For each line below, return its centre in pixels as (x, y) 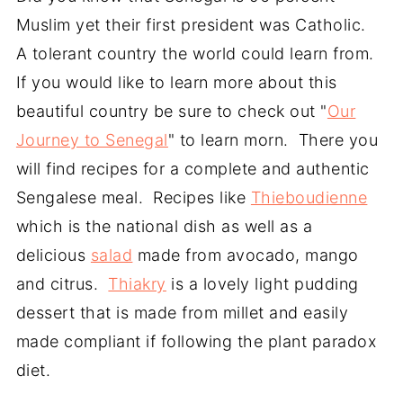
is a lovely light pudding (262, 284)
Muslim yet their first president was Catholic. (193, 25)
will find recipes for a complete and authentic (193, 169)
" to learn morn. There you (273, 140)
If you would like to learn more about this (176, 83)
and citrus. (62, 284)
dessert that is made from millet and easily (182, 313)
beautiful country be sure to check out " (171, 112)
